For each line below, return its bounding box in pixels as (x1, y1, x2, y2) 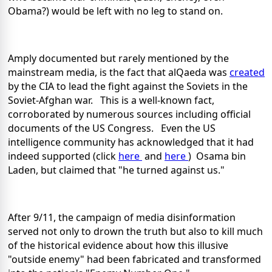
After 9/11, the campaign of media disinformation (8, 211, 236, 225)
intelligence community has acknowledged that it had (8, 135, 254, 149)
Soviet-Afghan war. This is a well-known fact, (8, 93, 214, 107)
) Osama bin (188, 149, 246, 163)
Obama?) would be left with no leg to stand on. (8, 4, 228, 18)
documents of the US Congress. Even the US (8, 121, 216, 135)
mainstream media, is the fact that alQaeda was (8, 66, 229, 80)
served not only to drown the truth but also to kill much (8, 225, 263, 239)
